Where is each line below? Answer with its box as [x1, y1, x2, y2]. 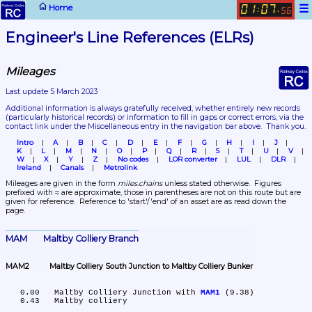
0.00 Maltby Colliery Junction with [54, 288, 201, 297]
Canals [61, 163, 84, 172]
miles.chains [118, 178, 162, 188]
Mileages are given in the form [6, 178, 118, 188]
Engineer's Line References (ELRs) [6, 28, 254, 46]
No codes [118, 155, 149, 164]
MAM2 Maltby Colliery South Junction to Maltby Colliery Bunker [49, 261, 253, 271]
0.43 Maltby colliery [6, 296, 20, 305]
